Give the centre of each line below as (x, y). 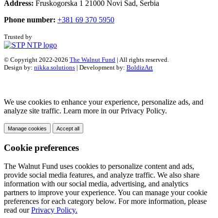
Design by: (19, 67)
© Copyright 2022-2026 (37, 59)
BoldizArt (140, 67)
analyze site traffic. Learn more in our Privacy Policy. (85, 110)
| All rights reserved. (142, 59)
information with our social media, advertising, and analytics (96, 184)
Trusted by (18, 36)
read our (18, 210)
